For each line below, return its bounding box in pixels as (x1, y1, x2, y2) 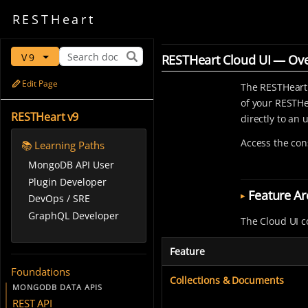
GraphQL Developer (27, 208, 119, 222)
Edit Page (22, 78, 58, 89)
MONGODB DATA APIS (12, 281, 103, 292)
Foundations (11, 264, 70, 278)
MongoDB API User (27, 158, 114, 172)
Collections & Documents (170, 273, 284, 287)
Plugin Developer (27, 175, 107, 188)
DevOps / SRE (27, 192, 90, 206)
